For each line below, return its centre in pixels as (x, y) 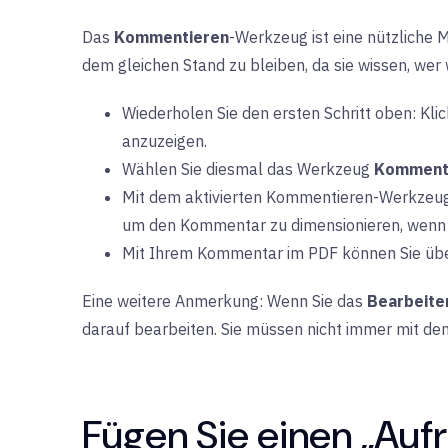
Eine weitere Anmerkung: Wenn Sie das (224, 301)
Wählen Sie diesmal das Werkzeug (248, 169)
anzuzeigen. (164, 141)
